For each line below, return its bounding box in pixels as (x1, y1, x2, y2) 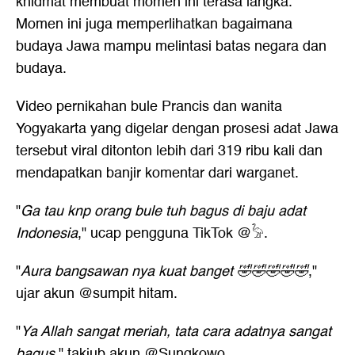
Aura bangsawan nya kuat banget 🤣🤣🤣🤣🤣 (21, 260, 308, 283)
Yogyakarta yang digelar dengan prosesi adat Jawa (16, 117, 338, 140)
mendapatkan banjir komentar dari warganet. (16, 162, 299, 185)
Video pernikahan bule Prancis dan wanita (16, 95, 282, 118)
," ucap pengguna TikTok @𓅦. (78, 222, 268, 245)
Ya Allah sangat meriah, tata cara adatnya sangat (21, 320, 331, 343)
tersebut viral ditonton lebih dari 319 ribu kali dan (16, 139, 323, 162)
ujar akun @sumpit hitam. (16, 282, 177, 305)
